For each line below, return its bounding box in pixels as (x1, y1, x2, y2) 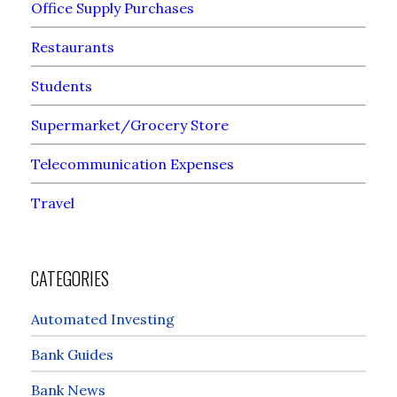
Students (31, 77, 92, 96)
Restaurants (31, 38, 114, 57)
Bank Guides (31, 346, 113, 364)
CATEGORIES (31, 265, 109, 292)
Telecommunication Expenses (31, 155, 234, 174)
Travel (31, 194, 74, 213)
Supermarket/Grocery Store (31, 116, 229, 135)
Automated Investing (31, 310, 175, 329)
